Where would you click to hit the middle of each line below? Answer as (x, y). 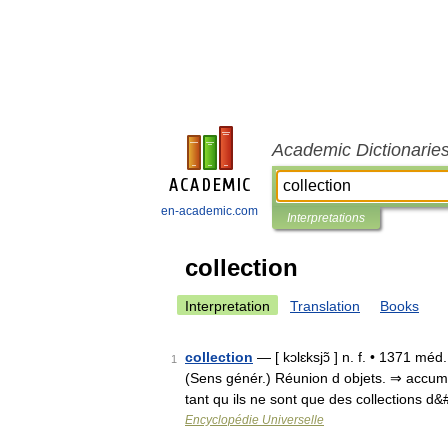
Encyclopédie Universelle (254, 420)
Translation (325, 306)
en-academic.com (209, 211)
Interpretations (326, 218)
